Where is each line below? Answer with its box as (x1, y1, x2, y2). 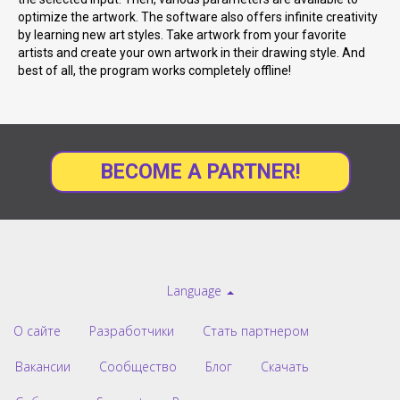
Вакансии (15, 358, 71, 376)
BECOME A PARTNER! (100, 160, 300, 185)
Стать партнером (203, 322, 309, 340)
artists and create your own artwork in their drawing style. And (18, 46, 365, 61)
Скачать (261, 358, 309, 376)
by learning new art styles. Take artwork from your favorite (18, 28, 346, 43)
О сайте (13, 322, 61, 340)
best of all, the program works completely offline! (18, 63, 291, 79)
